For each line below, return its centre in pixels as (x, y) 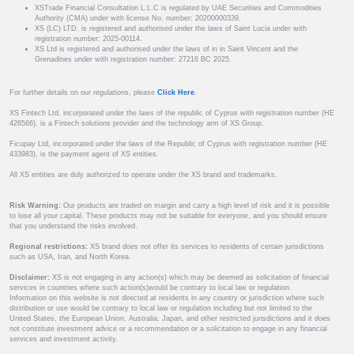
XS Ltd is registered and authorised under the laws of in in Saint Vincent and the (166, 49)
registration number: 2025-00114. (88, 38)
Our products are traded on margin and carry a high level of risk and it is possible (195, 205)
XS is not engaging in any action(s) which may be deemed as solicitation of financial (190, 277)
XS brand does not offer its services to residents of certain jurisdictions (206, 246)
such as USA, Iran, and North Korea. (70, 256)
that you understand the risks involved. (73, 226)
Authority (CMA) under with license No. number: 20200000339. (138, 18)
